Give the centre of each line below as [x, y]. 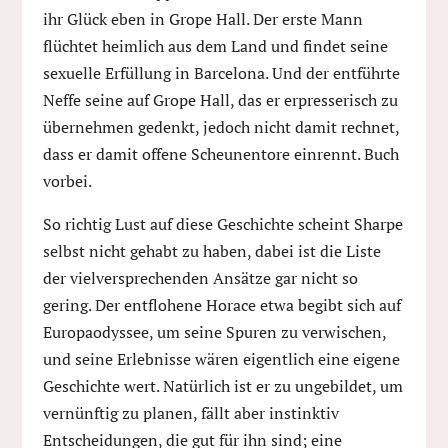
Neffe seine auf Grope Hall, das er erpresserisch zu [220, 100]
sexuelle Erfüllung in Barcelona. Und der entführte [221, 73]
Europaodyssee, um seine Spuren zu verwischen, [214, 332]
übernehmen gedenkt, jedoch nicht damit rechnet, [220, 127]
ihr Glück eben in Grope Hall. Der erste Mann [202, 19]
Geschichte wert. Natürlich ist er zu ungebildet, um [222, 386]
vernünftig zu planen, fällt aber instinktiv [190, 413]
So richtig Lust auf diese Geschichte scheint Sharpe [222, 224]
